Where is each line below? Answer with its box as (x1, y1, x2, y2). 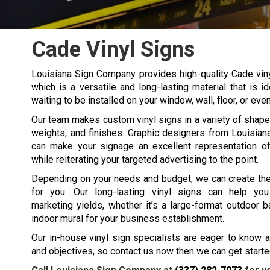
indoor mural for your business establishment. (31, 213, 224, 225)
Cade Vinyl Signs (31, 37, 195, 63)
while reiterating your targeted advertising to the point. (31, 154, 259, 166)
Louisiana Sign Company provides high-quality (31, 68, 232, 80)
